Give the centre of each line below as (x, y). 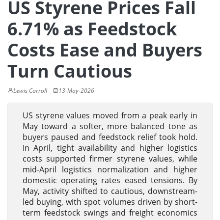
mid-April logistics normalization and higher (110, 169)
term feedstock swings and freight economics (110, 213)
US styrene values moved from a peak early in (110, 115)
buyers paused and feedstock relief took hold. (110, 137)
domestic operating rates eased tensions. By (110, 180)
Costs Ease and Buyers (105, 50)
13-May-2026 (76, 91)
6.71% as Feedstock (92, 29)
